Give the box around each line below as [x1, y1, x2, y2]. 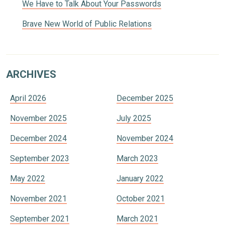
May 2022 [10, 174, 45, 184]
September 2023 [10, 154, 69, 164]
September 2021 [10, 214, 69, 224]
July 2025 [117, 114, 151, 124]
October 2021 [117, 194, 165, 204]
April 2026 [10, 93, 46, 103]
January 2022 [117, 174, 164, 184]
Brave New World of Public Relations [22, 19, 152, 29]
